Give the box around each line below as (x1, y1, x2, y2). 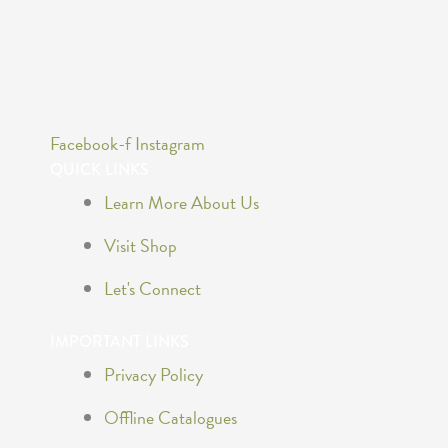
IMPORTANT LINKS (50, 330, 189, 354)
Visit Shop (104, 232, 177, 260)
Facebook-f (50, 130, 131, 158)
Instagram (135, 130, 205, 158)
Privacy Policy (104, 361, 203, 389)
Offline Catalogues (104, 404, 237, 432)
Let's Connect (104, 275, 201, 303)
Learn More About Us (104, 189, 259, 217)
